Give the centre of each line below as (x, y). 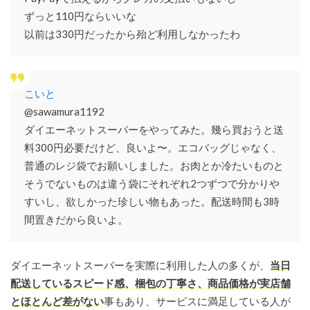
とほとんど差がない (57, 301)
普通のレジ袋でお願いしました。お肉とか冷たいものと (154, 166)
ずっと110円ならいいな (80, 16)
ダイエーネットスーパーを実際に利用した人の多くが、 (140, 265)
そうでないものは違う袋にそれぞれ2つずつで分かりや (152, 184)
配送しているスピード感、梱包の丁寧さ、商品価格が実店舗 (151, 283)
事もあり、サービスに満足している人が (197, 301)
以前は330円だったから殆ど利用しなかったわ (132, 34)
